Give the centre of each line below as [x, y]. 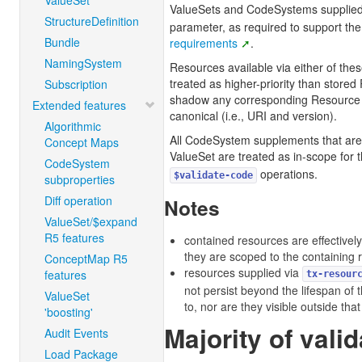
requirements [204, 43]
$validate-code [213, 175]
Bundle [62, 42]
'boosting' [69, 312]
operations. [287, 174]
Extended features [79, 105]
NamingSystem [83, 63]
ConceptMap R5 [86, 259]
